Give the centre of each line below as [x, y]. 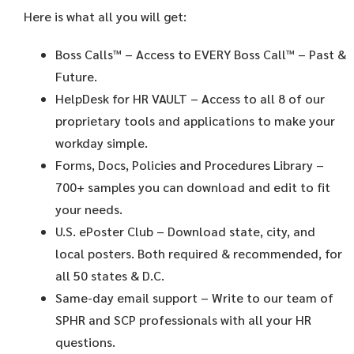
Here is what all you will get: [105, 17]
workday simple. [102, 143]
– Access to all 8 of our [258, 99]
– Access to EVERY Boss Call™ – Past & [235, 55]
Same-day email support [126, 298]
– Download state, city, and [234, 232]
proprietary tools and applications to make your [195, 121]
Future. [76, 77]
